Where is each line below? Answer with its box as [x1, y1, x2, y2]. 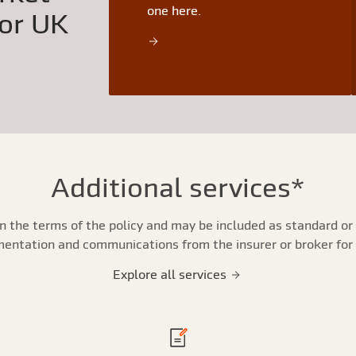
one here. [147, 3, 201, 17]
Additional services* [51, 172, 305, 203]
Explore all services [112, 267, 230, 281]
